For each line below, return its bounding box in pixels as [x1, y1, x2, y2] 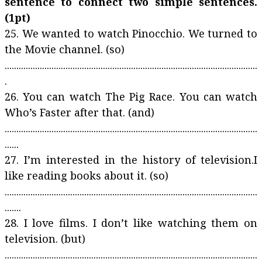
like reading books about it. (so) [5, 168, 171, 182]
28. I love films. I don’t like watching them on [5, 216, 257, 230]
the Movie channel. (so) [5, 42, 125, 56]
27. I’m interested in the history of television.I [5, 153, 257, 167]
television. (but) [5, 232, 85, 246]
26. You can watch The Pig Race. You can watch [5, 89, 257, 104]
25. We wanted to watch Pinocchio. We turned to [5, 26, 257, 40]
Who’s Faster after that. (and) [5, 105, 154, 119]
